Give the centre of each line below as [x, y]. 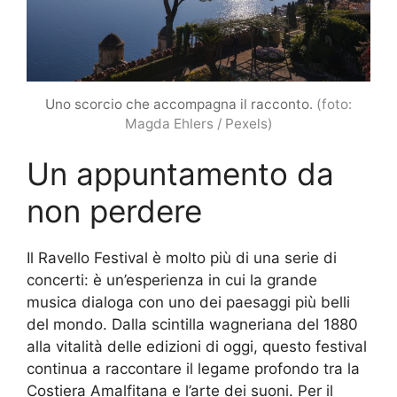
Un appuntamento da [180, 173]
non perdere [114, 210]
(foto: [334, 104]
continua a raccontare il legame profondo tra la [193, 368]
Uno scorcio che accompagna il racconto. [181, 104]
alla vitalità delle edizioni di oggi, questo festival [197, 346]
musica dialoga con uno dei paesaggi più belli [188, 302]
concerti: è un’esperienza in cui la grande [172, 280]
